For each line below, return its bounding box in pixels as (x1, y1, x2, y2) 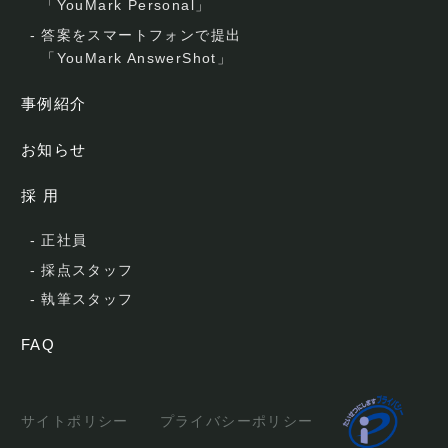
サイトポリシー (21, 412, 129, 429)
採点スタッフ (41, 261, 134, 278)
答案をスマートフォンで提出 (41, 26, 242, 43)
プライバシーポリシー (159, 412, 314, 429)
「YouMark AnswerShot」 (41, 49, 233, 66)
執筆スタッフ (41, 291, 134, 308)
